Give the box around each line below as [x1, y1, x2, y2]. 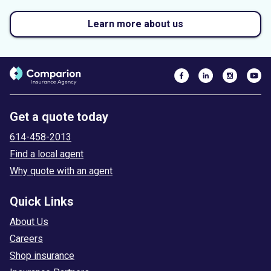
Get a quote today [10, 109, 108, 124]
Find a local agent [10, 148, 83, 160]
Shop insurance [10, 249, 74, 261]
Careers [10, 232, 43, 244]
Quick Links [10, 194, 74, 209]
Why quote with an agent [10, 165, 113, 177]
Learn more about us [88, 18, 183, 30]
